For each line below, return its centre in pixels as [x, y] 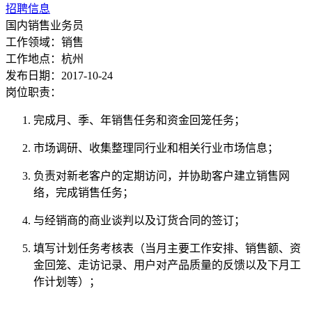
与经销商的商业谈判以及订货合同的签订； [139, 220]
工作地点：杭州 [45, 58]
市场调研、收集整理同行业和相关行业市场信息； [156, 148]
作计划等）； [67, 281]
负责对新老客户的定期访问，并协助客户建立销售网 [162, 175]
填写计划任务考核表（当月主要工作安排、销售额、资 [167, 248]
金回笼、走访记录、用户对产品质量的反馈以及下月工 [167, 265]
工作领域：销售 [45, 42]
